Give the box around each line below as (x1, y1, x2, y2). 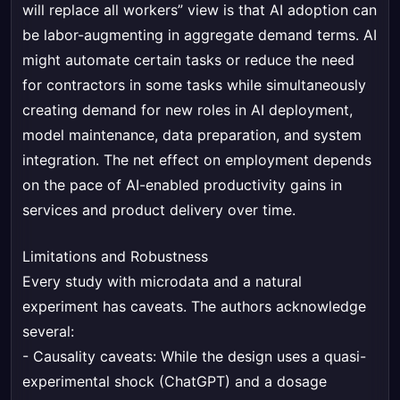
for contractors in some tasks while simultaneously (22, 76, 366, 95)
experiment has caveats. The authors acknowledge (22, 297, 366, 316)
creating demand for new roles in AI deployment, (22, 101, 353, 120)
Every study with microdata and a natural (22, 272, 302, 291)
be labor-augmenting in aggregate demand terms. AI (22, 26, 377, 45)
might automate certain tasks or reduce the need (22, 51, 354, 70)
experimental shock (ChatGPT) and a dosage (22, 372, 327, 391)
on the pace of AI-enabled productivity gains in (22, 176, 342, 195)
